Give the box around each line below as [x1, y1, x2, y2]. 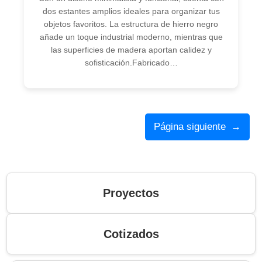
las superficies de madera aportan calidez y [50, 44, 212, 54]
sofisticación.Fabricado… [84, 57, 178, 67]
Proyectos [103, 187, 159, 200]
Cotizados [103, 227, 159, 241]
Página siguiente [153, 120, 226, 132]
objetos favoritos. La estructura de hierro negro [44, 19, 218, 29]
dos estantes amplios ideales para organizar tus [42, 6, 220, 16]
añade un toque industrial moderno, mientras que [39, 32, 223, 42]
